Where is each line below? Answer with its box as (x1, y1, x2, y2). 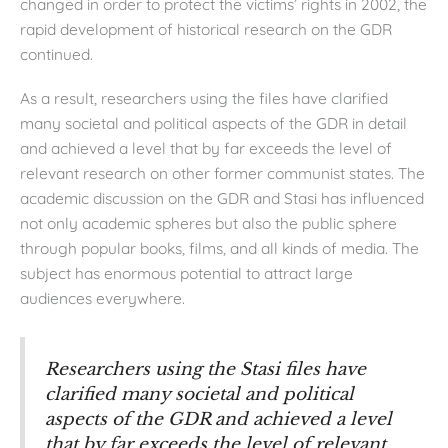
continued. (20, 44, 93, 65)
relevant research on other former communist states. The (20, 162, 425, 183)
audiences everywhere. (20, 287, 185, 308)
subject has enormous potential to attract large (20, 262, 353, 283)
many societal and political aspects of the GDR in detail (20, 112, 407, 133)
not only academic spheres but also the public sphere (20, 212, 397, 233)
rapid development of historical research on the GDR (20, 19, 392, 40)
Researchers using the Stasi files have (45, 357, 366, 380)
